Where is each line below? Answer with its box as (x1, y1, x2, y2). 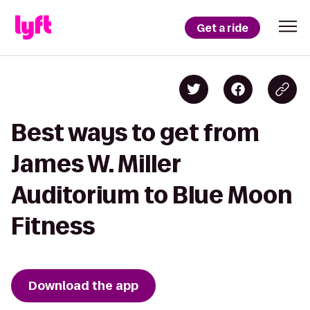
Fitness (11, 213, 95, 239)
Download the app (28, 277, 138, 294)
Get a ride (197, 20, 248, 35)
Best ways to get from (11, 120, 259, 145)
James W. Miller (11, 151, 181, 176)
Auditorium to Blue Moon (11, 182, 292, 208)
